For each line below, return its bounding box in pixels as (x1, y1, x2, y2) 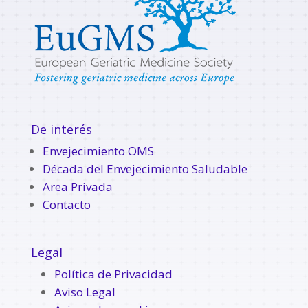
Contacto (42, 196, 91, 212)
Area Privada (42, 178, 113, 195)
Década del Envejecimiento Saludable (42, 160, 247, 177)
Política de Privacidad (54, 265, 173, 282)
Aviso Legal (54, 283, 115, 300)
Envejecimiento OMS (42, 142, 154, 159)
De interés (30, 120, 92, 137)
